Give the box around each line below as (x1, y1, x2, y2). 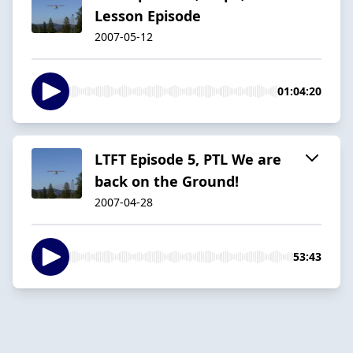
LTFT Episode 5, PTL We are (95, 149, 281, 169)
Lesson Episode (95, 6, 201, 25)
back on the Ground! (95, 171, 239, 191)
